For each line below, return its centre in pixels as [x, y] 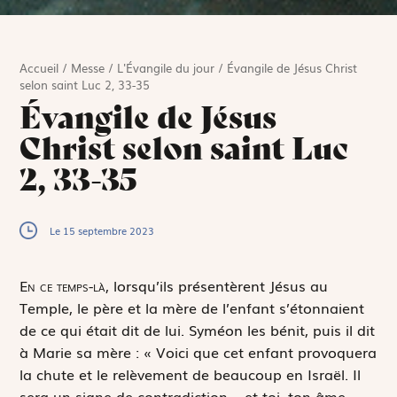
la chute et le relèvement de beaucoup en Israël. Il [191, 374]
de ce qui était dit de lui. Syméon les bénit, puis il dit [198, 329]
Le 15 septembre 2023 [102, 230]
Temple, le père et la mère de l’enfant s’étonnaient [192, 307]
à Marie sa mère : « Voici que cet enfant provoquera [198, 351]
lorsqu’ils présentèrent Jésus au [219, 285]
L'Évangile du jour [166, 67]
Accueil [39, 67]
